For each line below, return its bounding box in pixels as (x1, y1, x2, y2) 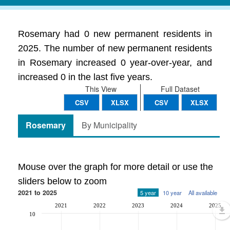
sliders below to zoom (18, 176, 107, 186)
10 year (163, 188, 182, 197)
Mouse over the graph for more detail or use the (18, 162, 213, 172)
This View (85, 84, 117, 94)
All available (188, 188, 217, 197)
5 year (140, 188, 156, 197)
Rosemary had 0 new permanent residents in (18, 29, 212, 39)
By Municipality (82, 119, 137, 131)
